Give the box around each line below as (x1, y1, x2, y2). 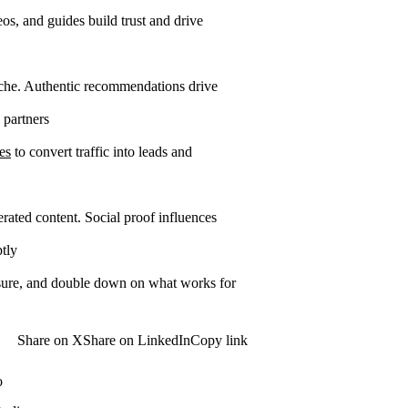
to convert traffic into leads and (11, 144, 192, 159)
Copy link (190, 332, 248, 348)
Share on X (17, 332, 83, 348)
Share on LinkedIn (83, 332, 190, 348)
